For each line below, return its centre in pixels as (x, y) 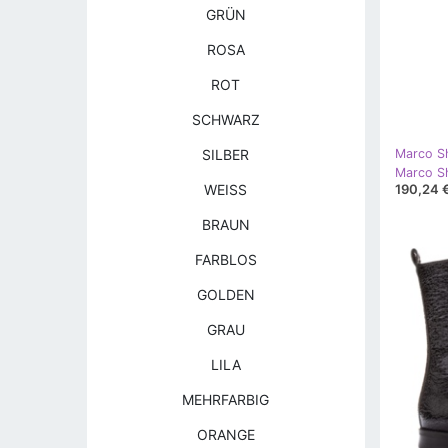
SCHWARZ (225, 119)
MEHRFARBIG (226, 399)
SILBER (226, 154)
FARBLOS (225, 259)
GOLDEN (225, 294)
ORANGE (225, 434)
